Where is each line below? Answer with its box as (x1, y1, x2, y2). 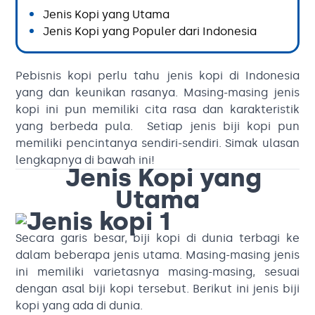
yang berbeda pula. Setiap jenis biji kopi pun (15, 119, 300, 133)
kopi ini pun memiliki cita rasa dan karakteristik (15, 102, 300, 116)
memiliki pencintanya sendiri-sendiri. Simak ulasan (15, 136, 300, 150)
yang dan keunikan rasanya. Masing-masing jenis (15, 85, 300, 99)
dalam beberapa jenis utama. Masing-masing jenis (15, 247, 300, 262)
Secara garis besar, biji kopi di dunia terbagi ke (15, 231, 300, 245)
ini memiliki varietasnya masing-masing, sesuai (15, 264, 300, 278)
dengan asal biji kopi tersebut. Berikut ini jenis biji (15, 281, 300, 295)
